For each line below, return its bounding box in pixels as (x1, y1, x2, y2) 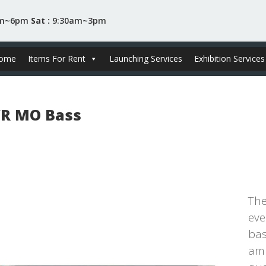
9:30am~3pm (49, 15, 106, 26)
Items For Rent (28, 53, 86, 64)
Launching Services (109, 53, 183, 64)
